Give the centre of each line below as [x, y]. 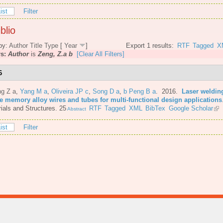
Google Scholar [191, 108]
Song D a [106, 91]
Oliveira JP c [70, 91]
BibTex [156, 108]
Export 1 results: [150, 46]
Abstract [76, 109]
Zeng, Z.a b [55, 54]
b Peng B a [140, 91]
